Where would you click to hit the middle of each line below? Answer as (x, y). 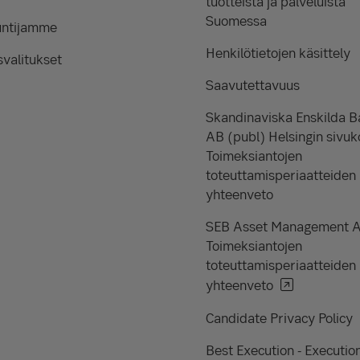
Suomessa (236, 20)
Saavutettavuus (253, 85)
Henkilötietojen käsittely (278, 53)
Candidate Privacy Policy (279, 318)
